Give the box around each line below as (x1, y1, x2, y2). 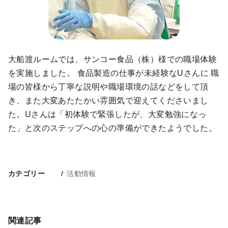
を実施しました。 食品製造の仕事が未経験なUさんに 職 (8, 66, 219, 78)
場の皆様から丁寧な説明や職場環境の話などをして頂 (8, 80, 209, 92)
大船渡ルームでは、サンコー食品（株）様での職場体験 (8, 52, 217, 65)
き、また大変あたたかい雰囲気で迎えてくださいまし (8, 94, 209, 106)
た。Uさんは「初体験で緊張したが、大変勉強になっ (8, 107, 207, 120)
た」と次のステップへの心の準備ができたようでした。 (8, 121, 217, 133)
